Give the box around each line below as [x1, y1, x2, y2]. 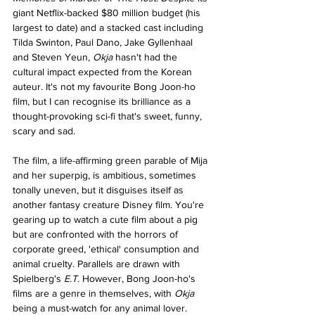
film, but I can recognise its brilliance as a [13, 95, 193, 107]
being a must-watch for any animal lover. [13, 302, 187, 314]
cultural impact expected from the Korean [13, 65, 195, 77]
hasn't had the [115, 51, 180, 63]
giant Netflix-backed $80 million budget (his [13, 6, 203, 18]
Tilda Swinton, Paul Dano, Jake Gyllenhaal [13, 36, 195, 48]
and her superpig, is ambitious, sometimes [13, 169, 199, 181]
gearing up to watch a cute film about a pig [13, 213, 200, 225]
